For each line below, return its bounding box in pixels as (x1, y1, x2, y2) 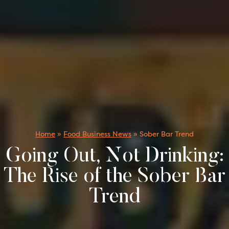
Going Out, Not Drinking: (5, 146, 224, 167)
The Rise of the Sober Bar (4, 167, 225, 188)
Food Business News (63, 129, 131, 139)
